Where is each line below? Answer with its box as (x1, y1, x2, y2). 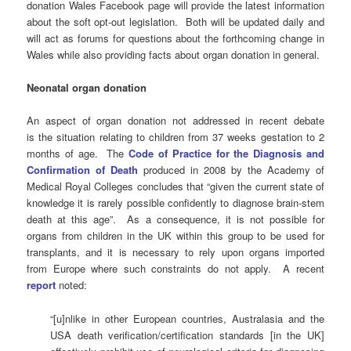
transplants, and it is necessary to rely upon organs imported (27, 244, 324, 260)
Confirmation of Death (27, 162, 139, 178)
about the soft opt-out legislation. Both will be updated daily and (27, 14, 324, 30)
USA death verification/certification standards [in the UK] (50, 327, 324, 342)
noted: (56, 277, 88, 293)
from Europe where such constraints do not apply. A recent (27, 261, 324, 277)
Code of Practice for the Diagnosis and (128, 146, 324, 161)
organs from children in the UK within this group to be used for (27, 228, 324, 244)
